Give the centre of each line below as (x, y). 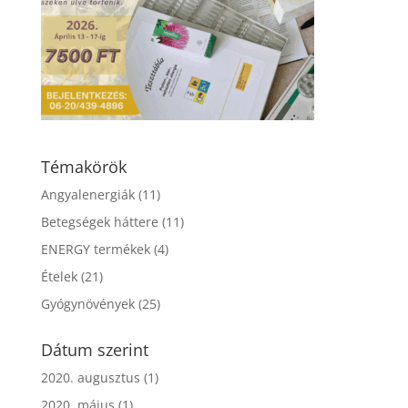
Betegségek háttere (99, 222)
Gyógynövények (87, 304)
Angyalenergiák (87, 194)
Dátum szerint (94, 350)
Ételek (59, 276)
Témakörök (83, 167)
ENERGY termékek (95, 249)
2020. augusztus (90, 377)
